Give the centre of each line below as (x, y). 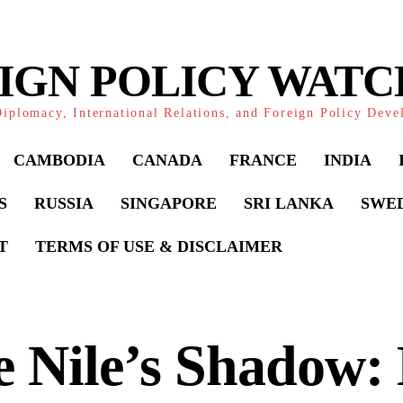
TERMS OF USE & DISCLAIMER (159, 246)
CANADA (167, 160)
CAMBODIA (59, 160)
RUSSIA (64, 203)
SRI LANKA (289, 203)
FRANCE (263, 160)
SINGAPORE (169, 203)
